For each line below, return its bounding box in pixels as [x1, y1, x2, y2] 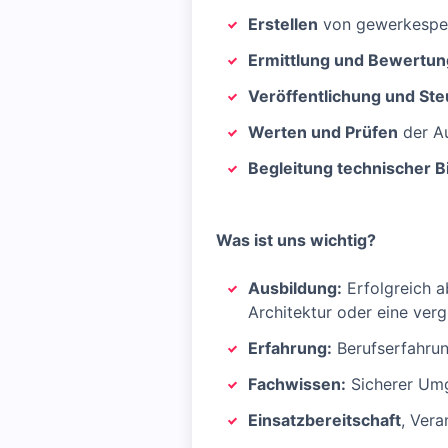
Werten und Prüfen [248, 122, 398, 142]
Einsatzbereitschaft [248, 410, 401, 430]
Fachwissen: [248, 374, 346, 394]
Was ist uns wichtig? [216, 230, 376, 250]
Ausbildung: [248, 278, 342, 298]
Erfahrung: [248, 338, 332, 358]
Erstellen [248, 14, 318, 34]
